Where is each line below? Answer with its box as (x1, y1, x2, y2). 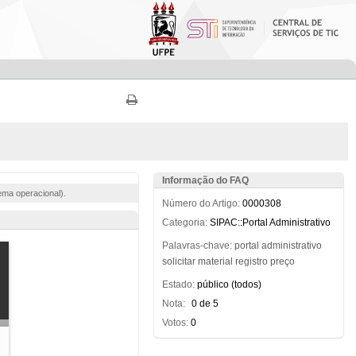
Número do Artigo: (161, 198, 240, 209)
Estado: (161, 279, 195, 290)
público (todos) (196, 279, 261, 290)
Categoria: (161, 217, 207, 228)
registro (234, 256, 268, 267)
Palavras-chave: (161, 240, 232, 251)
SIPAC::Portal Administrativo (209, 217, 331, 228)
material (197, 256, 233, 267)
